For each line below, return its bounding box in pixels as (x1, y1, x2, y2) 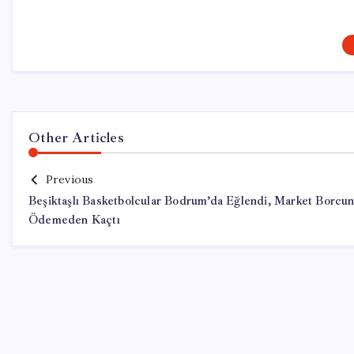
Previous (45, 172, 94, 186)
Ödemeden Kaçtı (28, 213, 120, 228)
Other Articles (28, 129, 124, 146)
